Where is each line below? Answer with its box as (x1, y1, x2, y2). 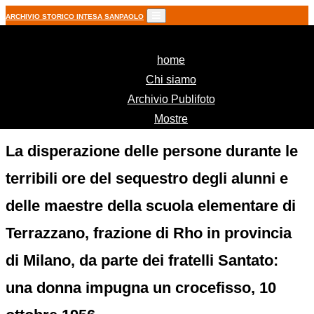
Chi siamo (146, 74, 196, 86)
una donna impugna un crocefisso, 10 (6, 279, 276, 296)
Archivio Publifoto (127, 93, 215, 105)
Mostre (154, 113, 188, 125)
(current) (184, 53, 226, 65)
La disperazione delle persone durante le (6, 142, 298, 160)
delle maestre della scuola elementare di (6, 197, 296, 214)
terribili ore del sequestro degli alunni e (6, 170, 288, 187)
